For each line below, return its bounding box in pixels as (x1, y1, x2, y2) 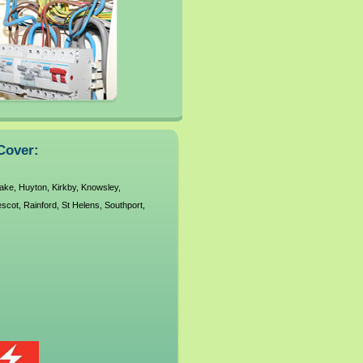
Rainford (23, 200, 57, 210)
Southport (104, 200, 143, 210)
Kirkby (51, 182, 76, 192)
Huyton (18, 182, 47, 192)
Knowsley (80, 182, 118, 192)
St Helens (61, 200, 100, 210)
